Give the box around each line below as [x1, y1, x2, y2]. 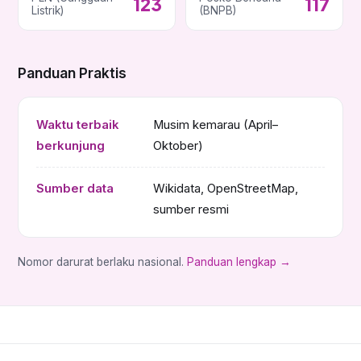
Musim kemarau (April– [153, 117, 278, 132]
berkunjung [36, 138, 105, 153]
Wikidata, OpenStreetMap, [153, 180, 298, 196]
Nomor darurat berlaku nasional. [18, 255, 187, 268]
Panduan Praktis [18, 64, 127, 81]
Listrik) [31, 4, 64, 18]
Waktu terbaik [36, 117, 119, 132]
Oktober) [153, 138, 203, 153]
